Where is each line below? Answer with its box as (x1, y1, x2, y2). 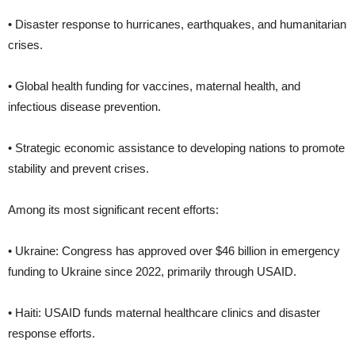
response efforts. (8, 326, 95, 340)
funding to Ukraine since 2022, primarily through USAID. (8, 264, 296, 278)
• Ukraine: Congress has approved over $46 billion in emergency (8, 243, 340, 258)
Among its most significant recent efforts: (8, 202, 219, 216)
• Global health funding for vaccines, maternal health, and (8, 78, 300, 93)
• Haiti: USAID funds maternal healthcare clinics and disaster (8, 305, 320, 319)
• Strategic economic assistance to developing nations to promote (8, 140, 345, 155)
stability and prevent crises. (8, 161, 149, 175)
